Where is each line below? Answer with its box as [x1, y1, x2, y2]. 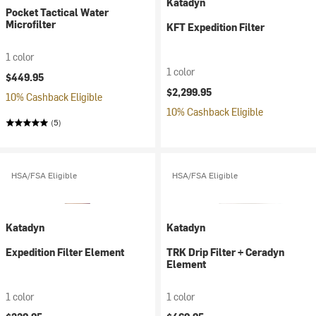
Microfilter [6, 18, 56, 31]
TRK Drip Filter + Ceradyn [166, 245, 284, 259]
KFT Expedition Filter [166, 20, 265, 34]
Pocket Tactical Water [6, 6, 109, 19]
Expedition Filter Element [6, 245, 124, 259]
